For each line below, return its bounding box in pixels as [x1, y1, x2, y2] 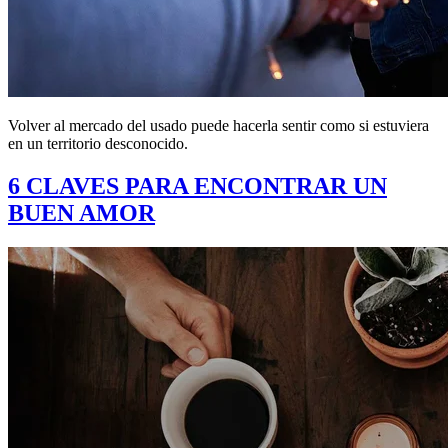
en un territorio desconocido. [8, 134, 188, 152]
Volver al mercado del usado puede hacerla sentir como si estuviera [8, 116, 429, 134]
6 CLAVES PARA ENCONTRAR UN [8, 172, 387, 199]
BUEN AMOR [8, 199, 155, 226]
